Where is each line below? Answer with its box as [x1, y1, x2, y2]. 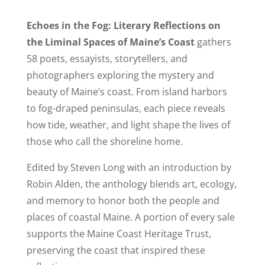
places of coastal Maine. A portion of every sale [26, 211, 235, 224]
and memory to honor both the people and [26, 194, 219, 208]
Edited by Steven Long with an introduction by [26, 161, 231, 174]
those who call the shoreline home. [26, 135, 183, 148]
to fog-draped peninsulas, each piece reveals [26, 102, 225, 115]
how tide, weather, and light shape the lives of [26, 118, 230, 132]
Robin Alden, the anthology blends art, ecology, [26, 177, 237, 191]
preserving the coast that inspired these [26, 244, 205, 257]
